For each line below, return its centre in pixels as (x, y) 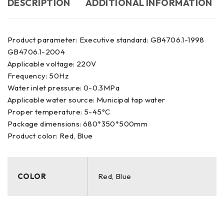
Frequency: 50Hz (38, 76)
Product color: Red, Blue (50, 136)
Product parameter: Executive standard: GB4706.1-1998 (106, 40)
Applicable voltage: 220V (52, 64)
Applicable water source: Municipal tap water (86, 100)
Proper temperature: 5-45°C (59, 112)
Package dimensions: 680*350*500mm (78, 124)
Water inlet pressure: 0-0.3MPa (63, 88)
